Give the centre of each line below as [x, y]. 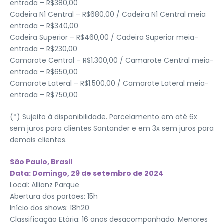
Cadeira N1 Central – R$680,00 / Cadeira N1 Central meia [108, 14]
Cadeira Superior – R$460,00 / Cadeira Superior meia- [104, 37]
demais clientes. [38, 140]
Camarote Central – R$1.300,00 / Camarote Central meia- [112, 60]
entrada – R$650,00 [44, 72]
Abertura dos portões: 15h [54, 196]
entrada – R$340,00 [44, 26]
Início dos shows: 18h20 [50, 208]
